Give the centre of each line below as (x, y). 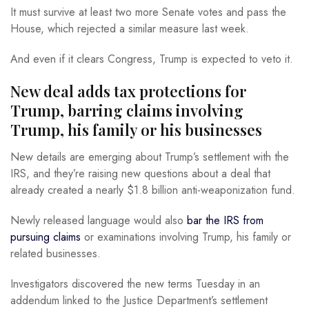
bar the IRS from (225, 221)
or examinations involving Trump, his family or (186, 237)
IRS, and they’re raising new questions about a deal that (140, 174)
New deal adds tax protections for (128, 91)
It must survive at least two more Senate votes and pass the (148, 12)
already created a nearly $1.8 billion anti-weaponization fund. (153, 190)
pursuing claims (46, 237)
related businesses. (56, 254)
